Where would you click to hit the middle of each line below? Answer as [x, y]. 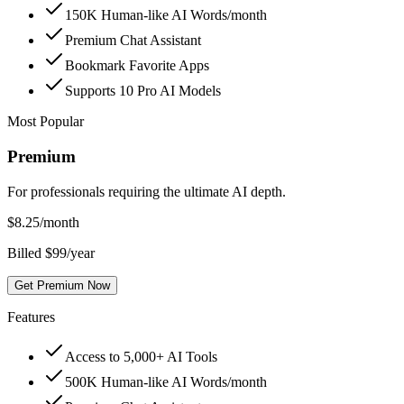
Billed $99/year [51, 252]
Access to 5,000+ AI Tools [141, 356]
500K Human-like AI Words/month [166, 381]
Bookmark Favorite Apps [137, 66]
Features [31, 317]
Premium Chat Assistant [133, 41]
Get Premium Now [62, 285]
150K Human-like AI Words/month [166, 15]
